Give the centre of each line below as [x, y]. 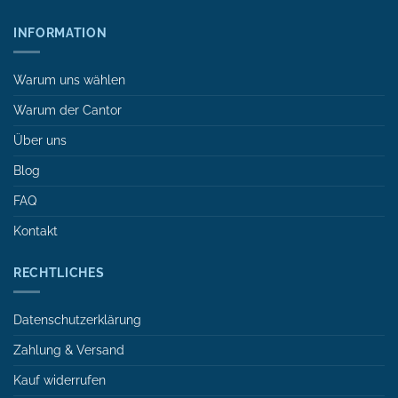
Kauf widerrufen [60, 380]
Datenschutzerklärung [77, 319]
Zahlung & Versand [69, 350]
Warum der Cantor [68, 110]
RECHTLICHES [59, 273]
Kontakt [36, 231]
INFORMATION [60, 32]
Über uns [40, 140]
